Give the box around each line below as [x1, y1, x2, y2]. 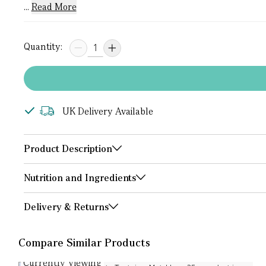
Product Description [23, 142, 112, 155]
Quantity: [23, 40, 62, 53]
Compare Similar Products [18, 236, 150, 249]
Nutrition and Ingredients [23, 172, 136, 184]
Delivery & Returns [23, 201, 109, 213]
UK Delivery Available [62, 105, 153, 118]
